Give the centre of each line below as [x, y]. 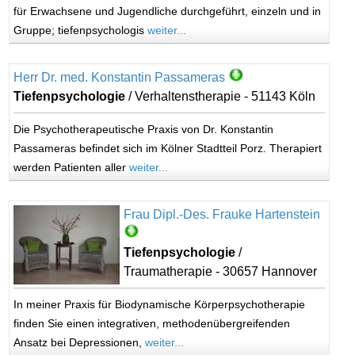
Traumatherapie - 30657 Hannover [220, 271]
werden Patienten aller [72, 167]
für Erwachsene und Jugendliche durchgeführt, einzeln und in [168, 11]
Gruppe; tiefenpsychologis [81, 30]
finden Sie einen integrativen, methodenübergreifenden [152, 323]
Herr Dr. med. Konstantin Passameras [120, 77]
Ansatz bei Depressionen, [80, 342]
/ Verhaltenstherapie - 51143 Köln [221, 96]
